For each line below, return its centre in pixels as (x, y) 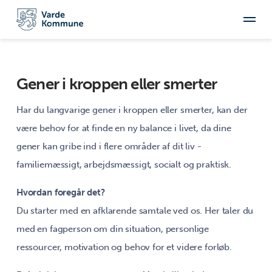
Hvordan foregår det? (60, 192)
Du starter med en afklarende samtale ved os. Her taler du (135, 211)
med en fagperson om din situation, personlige (113, 229)
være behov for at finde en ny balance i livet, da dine (124, 128)
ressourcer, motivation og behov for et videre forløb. (124, 247)
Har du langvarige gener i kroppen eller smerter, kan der (132, 110)
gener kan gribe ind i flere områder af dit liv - (109, 146)
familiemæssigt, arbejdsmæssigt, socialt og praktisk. (124, 165)
